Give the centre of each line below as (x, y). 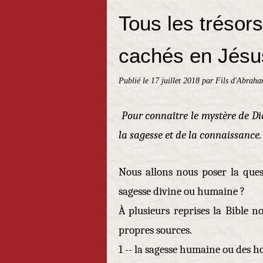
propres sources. (155, 230)
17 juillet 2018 (176, 80)
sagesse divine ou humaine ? (182, 191)
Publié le (135, 80)
